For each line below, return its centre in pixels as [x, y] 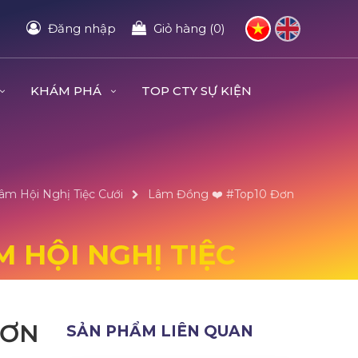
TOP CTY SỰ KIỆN [196, 91]
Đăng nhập [82, 28]
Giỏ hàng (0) [189, 28]
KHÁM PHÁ [67, 91]
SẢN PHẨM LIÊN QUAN [159, 331]
